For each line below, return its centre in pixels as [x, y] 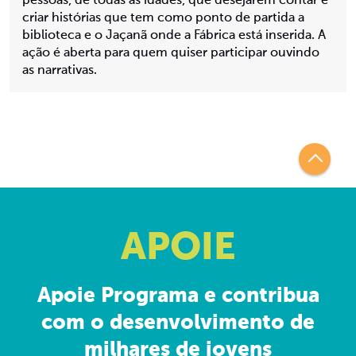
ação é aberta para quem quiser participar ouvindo [171, 53]
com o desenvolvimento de [178, 323]
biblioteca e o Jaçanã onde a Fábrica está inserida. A [174, 35]
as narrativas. [60, 70]
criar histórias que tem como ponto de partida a [163, 18]
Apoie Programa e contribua [178, 296]
